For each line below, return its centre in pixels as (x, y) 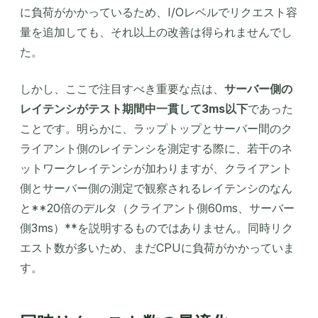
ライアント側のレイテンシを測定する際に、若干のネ (156, 149)
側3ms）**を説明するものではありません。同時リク (157, 228)
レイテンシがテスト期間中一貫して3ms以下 (134, 109)
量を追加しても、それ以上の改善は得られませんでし (156, 32)
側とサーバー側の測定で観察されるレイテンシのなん (156, 188)
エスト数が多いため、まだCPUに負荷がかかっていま (157, 248)
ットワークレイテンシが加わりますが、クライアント (156, 169)
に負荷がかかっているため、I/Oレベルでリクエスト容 (159, 12)
